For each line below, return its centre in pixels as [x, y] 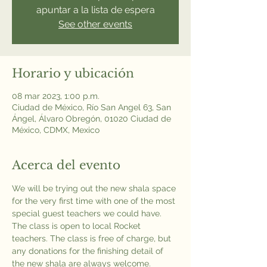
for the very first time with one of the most [95, 201]
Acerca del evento [66, 165]
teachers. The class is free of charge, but [93, 238]
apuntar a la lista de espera [95, 10]
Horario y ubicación [73, 73]
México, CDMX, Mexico [56, 130]
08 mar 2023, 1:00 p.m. [56, 96]
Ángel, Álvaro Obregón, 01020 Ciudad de [91, 119]
